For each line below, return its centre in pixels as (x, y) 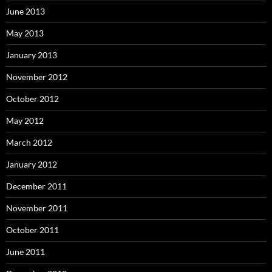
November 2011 (37, 208)
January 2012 (32, 164)
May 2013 (25, 33)
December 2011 (36, 186)
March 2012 (29, 142)
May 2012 (25, 120)
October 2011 (32, 229)
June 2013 (25, 11)
